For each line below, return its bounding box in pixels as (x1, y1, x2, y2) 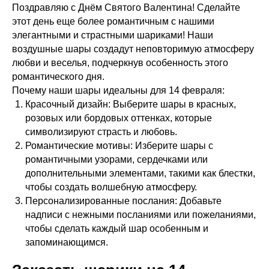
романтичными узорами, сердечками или (25, 154, 208, 165)
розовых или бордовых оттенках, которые (25, 112, 212, 123)
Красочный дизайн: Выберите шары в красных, (25, 98, 236, 109)
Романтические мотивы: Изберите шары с (25, 140, 213, 151)
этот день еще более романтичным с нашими (12, 16, 214, 26)
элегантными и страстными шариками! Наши (12, 29, 213, 40)
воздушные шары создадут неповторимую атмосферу (12, 43, 254, 54)
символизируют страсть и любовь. (25, 126, 177, 137)
